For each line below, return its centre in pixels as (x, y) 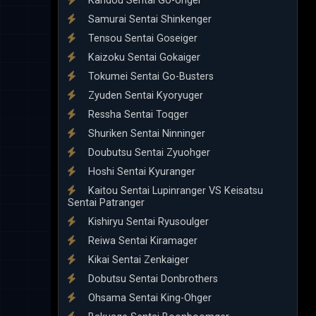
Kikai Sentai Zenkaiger (137, 260)
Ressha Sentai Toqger (137, 114)
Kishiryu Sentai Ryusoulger (147, 221)
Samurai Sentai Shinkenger (148, 19)
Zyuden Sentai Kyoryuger (144, 95)
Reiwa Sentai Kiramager (141, 241)
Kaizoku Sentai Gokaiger (143, 57)
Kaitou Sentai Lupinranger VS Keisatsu (174, 190)
